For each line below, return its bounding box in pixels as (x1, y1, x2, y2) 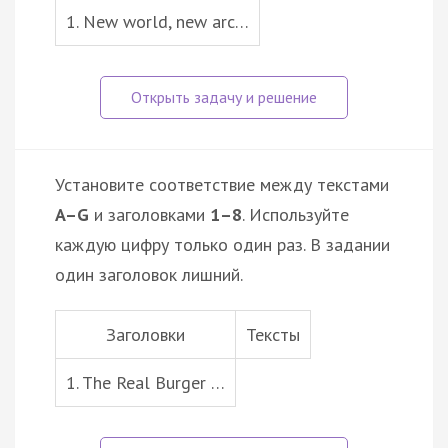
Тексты (246, 322, 300, 346)
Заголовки (106, 322, 185, 346)
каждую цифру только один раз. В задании (55, 232, 390, 256)
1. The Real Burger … (66, 370, 225, 394)
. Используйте (242, 202, 349, 226)
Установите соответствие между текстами (55, 172, 389, 196)
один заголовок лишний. (55, 262, 243, 286)
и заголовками (89, 202, 210, 226)
